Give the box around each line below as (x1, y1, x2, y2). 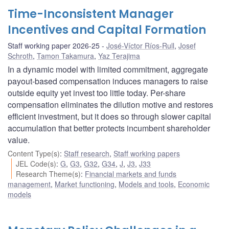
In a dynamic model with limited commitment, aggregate (8, 63, 208, 76)
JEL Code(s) (16, 158, 57, 169)
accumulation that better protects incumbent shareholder (8, 122, 210, 134)
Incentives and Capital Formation (8, 22, 206, 38)
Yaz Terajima (98, 51, 140, 61)
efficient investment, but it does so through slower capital (8, 110, 211, 123)
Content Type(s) (8, 148, 60, 159)
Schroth (8, 51, 33, 61)
